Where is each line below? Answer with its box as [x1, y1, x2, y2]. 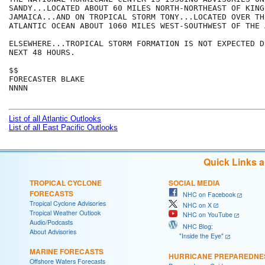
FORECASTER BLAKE [9, 75, 85, 84]
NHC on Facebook [177, 190, 235, 199]
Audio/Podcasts [30, 218, 73, 227]
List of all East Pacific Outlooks [9, 123, 118, 132]
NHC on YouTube [177, 210, 232, 219]
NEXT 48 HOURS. [9, 48, 75, 57]
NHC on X [177, 200, 212, 209]
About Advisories [30, 227, 76, 237]
